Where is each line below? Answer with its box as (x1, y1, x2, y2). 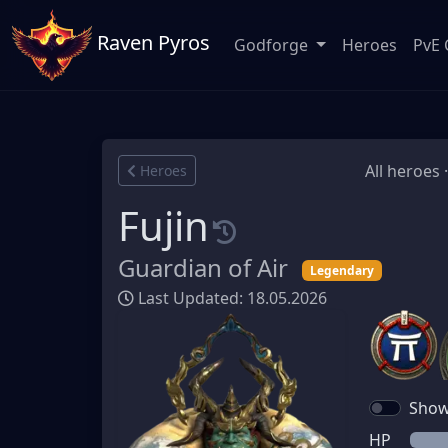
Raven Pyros (92, 29, 210, 57)
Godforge (234, 34, 312, 56)
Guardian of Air (118, 251, 294, 284)
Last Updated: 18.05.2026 (134, 287, 327, 309)
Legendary (309, 261, 374, 279)
